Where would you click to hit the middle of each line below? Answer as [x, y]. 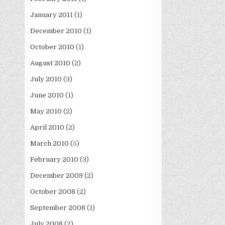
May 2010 [46, 111]
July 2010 [46, 79]
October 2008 [53, 192]
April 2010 [47, 128]
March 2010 [50, 144]
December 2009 [57, 176]
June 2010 [47, 95]
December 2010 [56, 31]
